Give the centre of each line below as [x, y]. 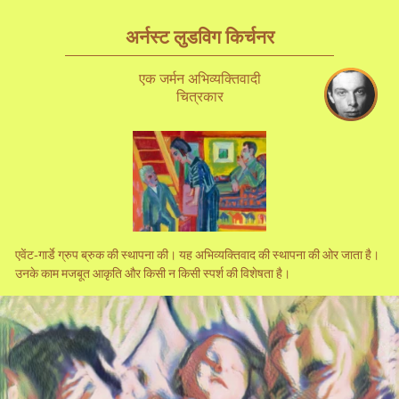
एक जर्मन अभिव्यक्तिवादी [199, 78]
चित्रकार [199, 96]
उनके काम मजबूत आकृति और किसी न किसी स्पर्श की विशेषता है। [153, 272]
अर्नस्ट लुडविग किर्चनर [199, 36]
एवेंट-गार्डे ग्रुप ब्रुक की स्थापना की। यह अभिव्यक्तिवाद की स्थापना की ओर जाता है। [197, 253]
